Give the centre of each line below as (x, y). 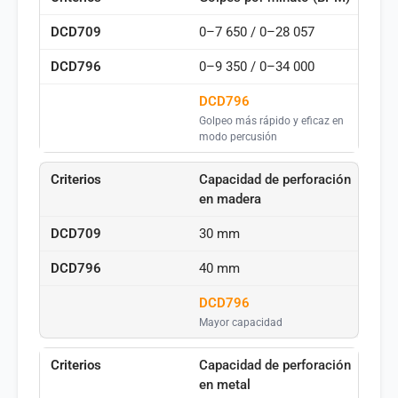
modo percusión (238, 137)
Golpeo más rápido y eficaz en (271, 121)
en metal (225, 385)
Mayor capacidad (241, 322)
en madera (230, 199)
